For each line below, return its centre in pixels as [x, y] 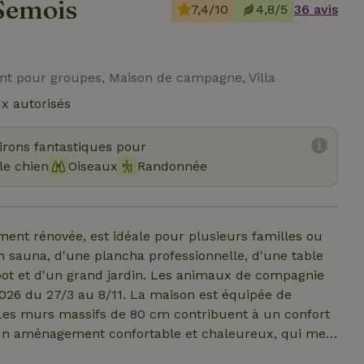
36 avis [316, 9]
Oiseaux [93, 166]
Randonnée [172, 166]
